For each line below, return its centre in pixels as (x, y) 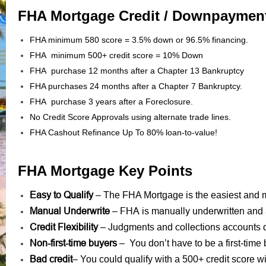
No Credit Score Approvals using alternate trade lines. (130, 117)
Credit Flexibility (64, 227)
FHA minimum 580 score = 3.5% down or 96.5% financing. (139, 39)
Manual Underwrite (70, 210)
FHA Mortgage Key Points (105, 170)
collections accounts (218, 227)
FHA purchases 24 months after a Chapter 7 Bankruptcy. (136, 86)
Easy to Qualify (61, 194)
